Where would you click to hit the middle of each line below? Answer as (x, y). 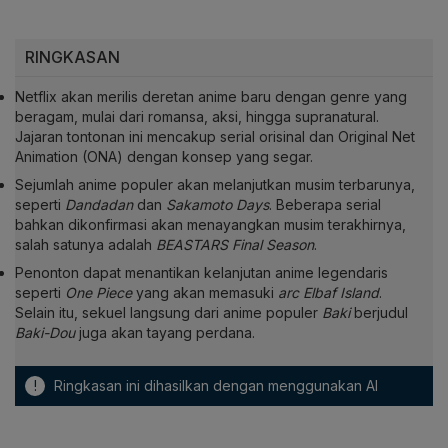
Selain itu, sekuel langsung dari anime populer (168, 313)
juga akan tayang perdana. (165, 333)
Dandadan (99, 205)
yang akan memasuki (205, 293)
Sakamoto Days (217, 205)
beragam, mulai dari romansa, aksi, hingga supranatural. (197, 117)
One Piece (98, 293)
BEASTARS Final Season (235, 245)
